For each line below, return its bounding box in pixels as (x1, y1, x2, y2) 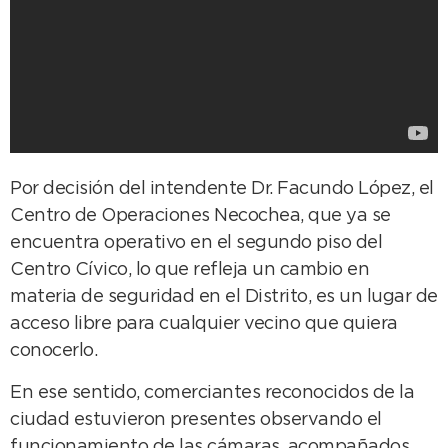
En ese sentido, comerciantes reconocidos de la (10, 384, 414, 401)
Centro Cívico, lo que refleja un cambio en (10, 262, 369, 279)
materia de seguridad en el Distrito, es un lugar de (10, 289, 438, 306)
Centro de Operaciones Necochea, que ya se (10, 208, 391, 225)
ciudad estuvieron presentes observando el (10, 411, 382, 428)
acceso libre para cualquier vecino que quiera (10, 316, 398, 333)
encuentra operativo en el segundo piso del (10, 235, 382, 252)
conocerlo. (10, 343, 97, 360)
